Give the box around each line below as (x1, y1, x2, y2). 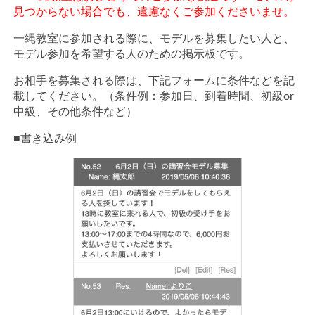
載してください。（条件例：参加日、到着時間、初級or (13, 91, 294, 102)
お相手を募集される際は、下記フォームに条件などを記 (13, 75, 295, 86)
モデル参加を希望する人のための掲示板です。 (13, 49, 250, 60)
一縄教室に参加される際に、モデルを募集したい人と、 (13, 33, 295, 44)
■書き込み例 (13, 133, 77, 144)
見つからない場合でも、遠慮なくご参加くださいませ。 (13, 6, 295, 18)
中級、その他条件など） (13, 106, 137, 117)
